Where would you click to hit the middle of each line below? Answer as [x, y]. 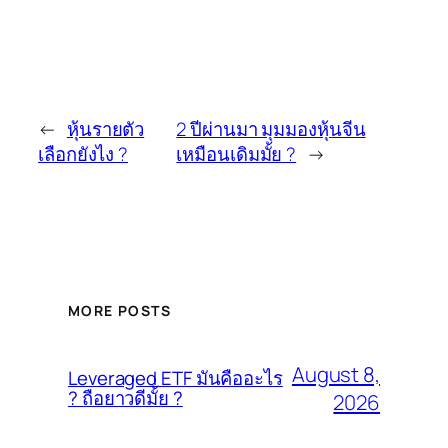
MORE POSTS [119, 311]
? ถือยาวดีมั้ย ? [125, 398]
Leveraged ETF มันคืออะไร [175, 378]
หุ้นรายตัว [105, 129]
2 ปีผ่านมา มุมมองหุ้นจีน [271, 129]
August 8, [335, 374]
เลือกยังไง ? [83, 154]
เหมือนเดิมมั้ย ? [236, 154]
